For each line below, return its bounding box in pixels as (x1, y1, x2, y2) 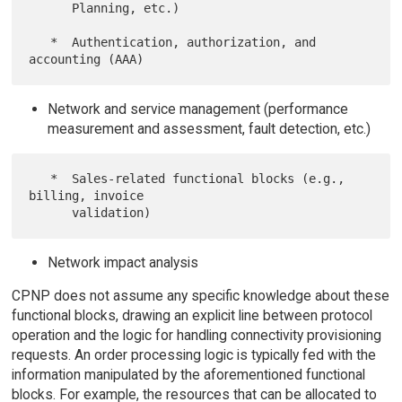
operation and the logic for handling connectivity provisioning (11, 327, 381, 345)
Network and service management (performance (47, 100, 348, 118)
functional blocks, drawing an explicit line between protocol (11, 307, 372, 325)
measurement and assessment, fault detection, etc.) (47, 119, 371, 137)
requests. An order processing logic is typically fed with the (11, 346, 376, 364)
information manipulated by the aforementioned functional (11, 366, 365, 384)
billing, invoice (29, 188, 144, 203)
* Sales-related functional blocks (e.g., (29, 170, 51, 186)
